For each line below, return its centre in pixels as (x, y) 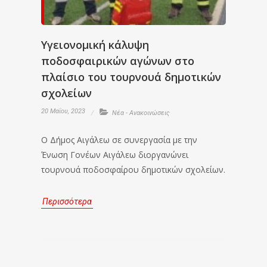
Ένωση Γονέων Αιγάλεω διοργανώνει (115, 155)
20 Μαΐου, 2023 (63, 111)
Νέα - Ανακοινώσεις (141, 113)
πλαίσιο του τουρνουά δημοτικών (131, 77)
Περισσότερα (67, 201)
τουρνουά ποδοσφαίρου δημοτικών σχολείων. (133, 170)
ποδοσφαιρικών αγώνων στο (118, 61)
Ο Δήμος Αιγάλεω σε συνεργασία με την (119, 140)
